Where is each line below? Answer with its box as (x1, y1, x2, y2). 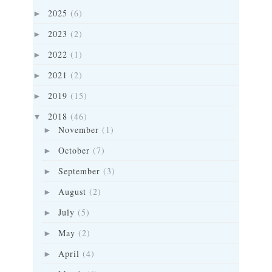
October (58, 144, 90, 156)
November (58, 124, 99, 135)
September (58, 165, 100, 177)
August (58, 186, 86, 197)
